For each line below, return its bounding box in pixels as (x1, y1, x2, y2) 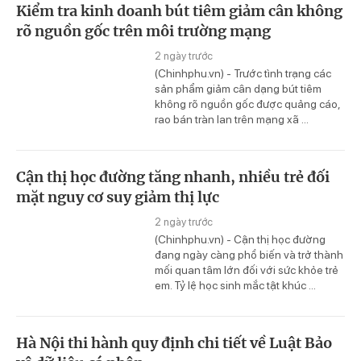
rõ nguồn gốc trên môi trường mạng (16, 21, 271, 40)
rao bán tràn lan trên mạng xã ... (155, 112, 309, 126)
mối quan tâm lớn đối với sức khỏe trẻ (155, 263, 338, 276)
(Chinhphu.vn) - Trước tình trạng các (155, 66, 331, 80)
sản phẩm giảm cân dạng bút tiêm (155, 81, 322, 95)
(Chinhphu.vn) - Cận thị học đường (155, 232, 326, 246)
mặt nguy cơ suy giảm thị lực (16, 187, 219, 206)
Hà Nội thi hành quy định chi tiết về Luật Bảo (16, 333, 332, 352)
